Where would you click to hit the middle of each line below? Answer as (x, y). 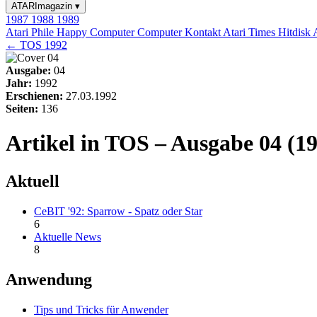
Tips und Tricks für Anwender (101, 309)
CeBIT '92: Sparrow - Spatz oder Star (118, 211)
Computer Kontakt (180, 32)
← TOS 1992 (36, 45)
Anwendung (49, 279)
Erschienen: (34, 96)
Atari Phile (31, 32)
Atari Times (250, 32)
